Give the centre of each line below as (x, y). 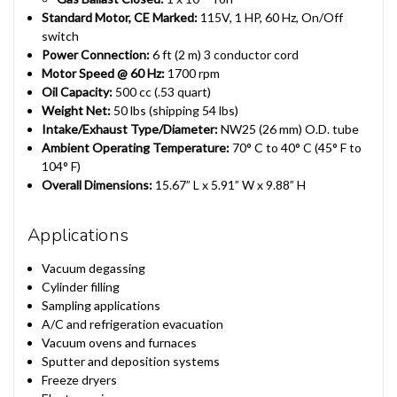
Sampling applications (101, 305)
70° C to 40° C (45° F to (296, 147)
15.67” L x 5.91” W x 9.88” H (230, 184)
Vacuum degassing (94, 268)
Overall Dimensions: (97, 184)
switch (61, 35)
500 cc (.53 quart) (162, 91)
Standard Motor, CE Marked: (120, 17)
